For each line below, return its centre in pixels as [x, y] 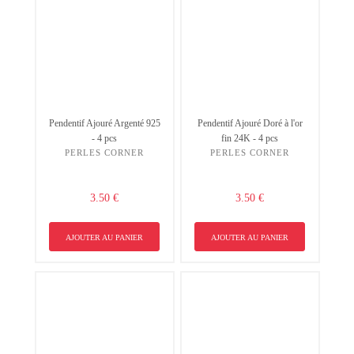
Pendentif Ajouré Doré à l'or [250, 124]
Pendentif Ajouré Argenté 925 [104, 124]
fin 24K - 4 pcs [250, 139]
